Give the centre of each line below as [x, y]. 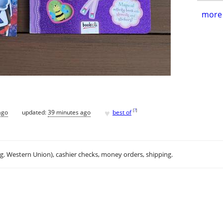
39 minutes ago [69, 112]
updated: [35, 112]
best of [122, 112]
